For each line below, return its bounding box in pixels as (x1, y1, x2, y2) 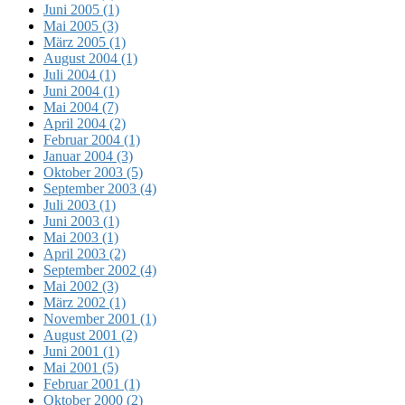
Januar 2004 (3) (43, 147, 133, 164)
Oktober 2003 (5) (43, 164, 143, 180)
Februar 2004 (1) (43, 131, 140, 147)
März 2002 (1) (43, 294, 126, 310)
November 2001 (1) (43, 310, 156, 326)
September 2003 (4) (43, 180, 156, 196)
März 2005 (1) (43, 33, 126, 50)
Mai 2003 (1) (43, 229, 118, 245)
